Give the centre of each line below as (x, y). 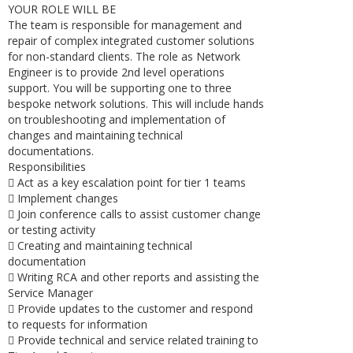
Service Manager (50, 293)
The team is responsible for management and (125, 25)
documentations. (51, 151)
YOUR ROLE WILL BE (62, 9)
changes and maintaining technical (95, 135)
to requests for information (78, 324)
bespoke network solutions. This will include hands (136, 104)
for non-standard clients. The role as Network (124, 56)
